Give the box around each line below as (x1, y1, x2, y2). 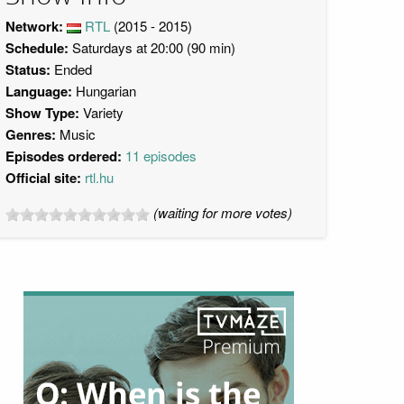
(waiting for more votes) (153, 203, 292, 222)
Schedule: (5, 38, 69, 58)
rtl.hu (85, 168, 114, 187)
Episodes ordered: (5, 146, 122, 166)
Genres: (5, 124, 56, 144)
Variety (83, 103, 124, 122)
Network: (5, 16, 67, 36)
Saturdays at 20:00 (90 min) (69, 38, 235, 57)
